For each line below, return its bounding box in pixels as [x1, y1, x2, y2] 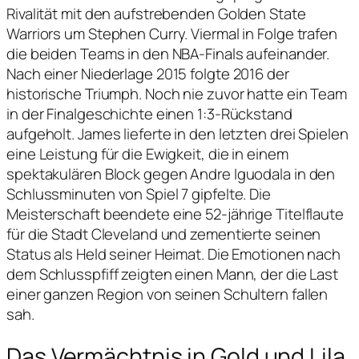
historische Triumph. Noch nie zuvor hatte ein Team [6, 83, 347, 104]
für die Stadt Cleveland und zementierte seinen [6, 223, 321, 244]
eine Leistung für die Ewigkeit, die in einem [6, 143, 288, 164]
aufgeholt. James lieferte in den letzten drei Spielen [6, 123, 349, 144]
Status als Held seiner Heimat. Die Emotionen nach [6, 243, 341, 264]
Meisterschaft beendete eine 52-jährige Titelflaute [6, 203, 344, 224]
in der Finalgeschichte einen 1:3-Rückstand [6, 103, 292, 124]
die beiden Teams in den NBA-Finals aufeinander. [6, 42, 330, 64]
